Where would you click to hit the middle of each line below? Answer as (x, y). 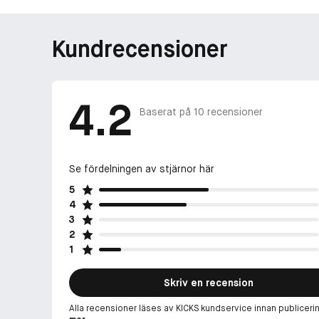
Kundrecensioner (140, 49)
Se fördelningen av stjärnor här (142, 168)
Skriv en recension (209, 282)
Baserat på (167, 112)
